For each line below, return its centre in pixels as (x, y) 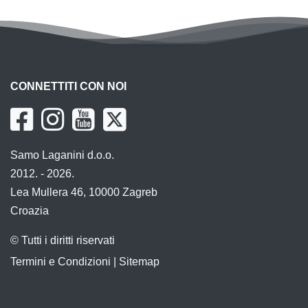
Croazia (30, 210)
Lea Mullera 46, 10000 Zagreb (84, 192)
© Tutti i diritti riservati (63, 240)
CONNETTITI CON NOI (68, 86)
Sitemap (139, 261)
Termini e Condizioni (60, 261)
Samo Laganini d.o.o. (62, 155)
